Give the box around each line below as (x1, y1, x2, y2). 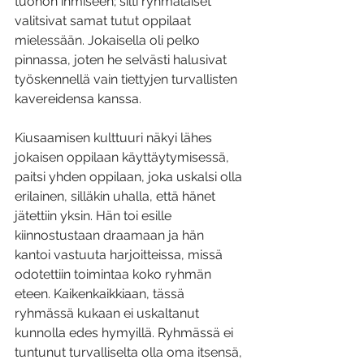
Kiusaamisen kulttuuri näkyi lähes (15, 130, 215, 146)
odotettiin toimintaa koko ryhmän (15, 266, 214, 283)
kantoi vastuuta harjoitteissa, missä (15, 247, 226, 263)
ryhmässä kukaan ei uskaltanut (15, 305, 202, 322)
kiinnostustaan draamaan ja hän (15, 227, 207, 244)
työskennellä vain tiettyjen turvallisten (15, 71, 240, 88)
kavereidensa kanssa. (15, 91, 145, 107)
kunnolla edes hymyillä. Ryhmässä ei (15, 325, 236, 341)
